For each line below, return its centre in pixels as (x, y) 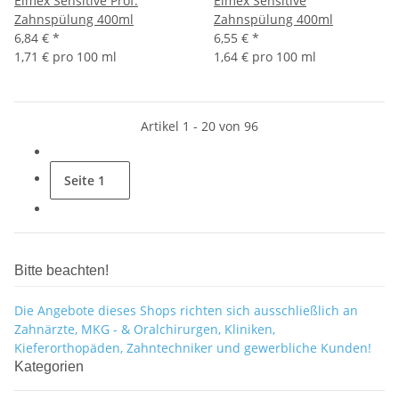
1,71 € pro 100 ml (65, 57)
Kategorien (51, 367)
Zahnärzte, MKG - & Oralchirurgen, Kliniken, (145, 330)
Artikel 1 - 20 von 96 (199, 126)
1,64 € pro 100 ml (265, 57)
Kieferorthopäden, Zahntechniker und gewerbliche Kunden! (193, 348)
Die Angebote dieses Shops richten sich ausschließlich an (186, 311)
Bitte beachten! (61, 271)
